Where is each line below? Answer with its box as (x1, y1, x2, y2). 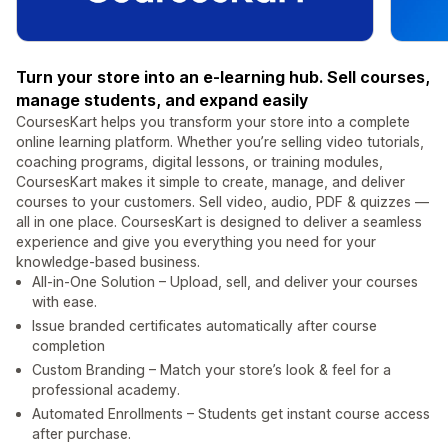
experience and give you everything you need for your (16, 233, 376, 251)
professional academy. (32, 381, 180, 399)
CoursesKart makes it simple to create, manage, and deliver (16, 173, 405, 191)
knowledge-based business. (16, 253, 200, 271)
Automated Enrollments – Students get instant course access (32, 405, 430, 423)
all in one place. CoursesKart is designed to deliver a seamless (16, 213, 422, 231)
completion (32, 337, 105, 355)
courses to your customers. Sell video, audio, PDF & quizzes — (16, 193, 429, 211)
